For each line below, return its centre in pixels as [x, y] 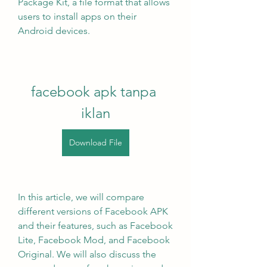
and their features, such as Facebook [95, 226]
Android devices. [54, 31]
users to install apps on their [77, 16]
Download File [95, 142]
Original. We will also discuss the [87, 254]
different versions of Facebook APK [93, 211]
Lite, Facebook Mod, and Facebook [94, 240]
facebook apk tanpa [94, 91]
